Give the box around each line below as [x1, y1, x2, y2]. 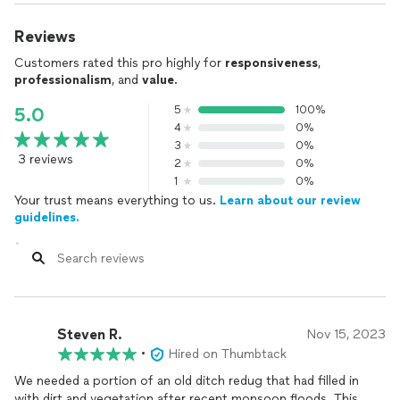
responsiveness [225, 55, 318, 71]
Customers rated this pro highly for [14, 55, 225, 71]
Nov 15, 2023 [307, 327, 386, 342]
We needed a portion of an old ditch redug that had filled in [14, 373, 359, 388]
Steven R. [57, 325, 122, 343]
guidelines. [14, 210, 79, 225]
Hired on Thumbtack [169, 346, 287, 362]
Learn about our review [220, 193, 361, 208]
